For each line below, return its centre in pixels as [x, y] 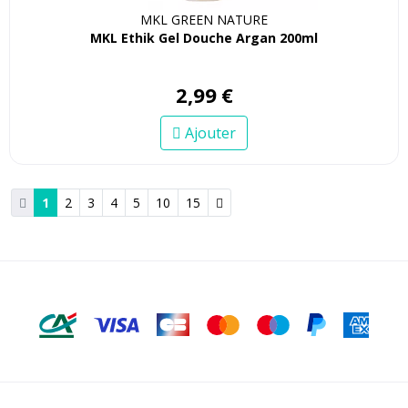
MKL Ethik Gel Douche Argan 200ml [204, 37]
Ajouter [209, 133]
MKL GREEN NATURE [204, 19]
